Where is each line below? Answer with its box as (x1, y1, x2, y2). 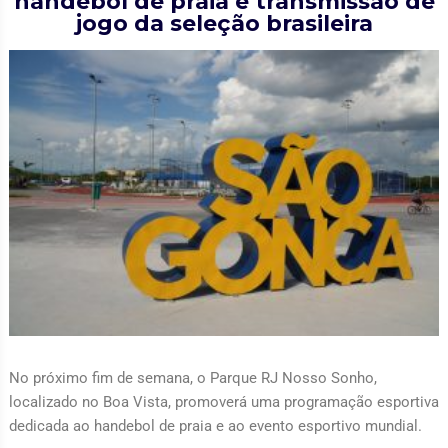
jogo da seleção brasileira (75, 9, 373, 37)
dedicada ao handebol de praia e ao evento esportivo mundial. (8, 417, 422, 436)
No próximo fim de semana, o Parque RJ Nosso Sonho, (8, 369, 377, 388)
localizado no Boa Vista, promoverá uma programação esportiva (8, 393, 439, 412)
